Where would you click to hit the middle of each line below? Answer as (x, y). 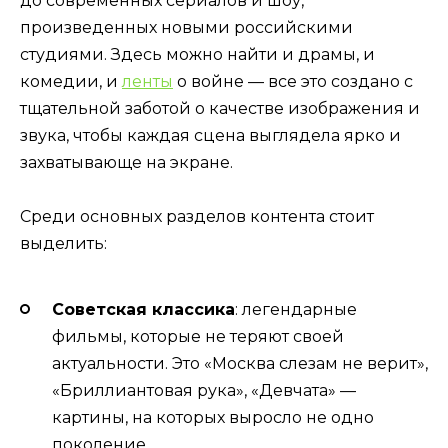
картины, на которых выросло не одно (213, 417)
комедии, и (71, 81)
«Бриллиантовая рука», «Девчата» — (204, 390)
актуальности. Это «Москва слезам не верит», (240, 363)
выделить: (63, 244)
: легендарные (296, 309)
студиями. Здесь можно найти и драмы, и (197, 54)
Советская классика (143, 309)
